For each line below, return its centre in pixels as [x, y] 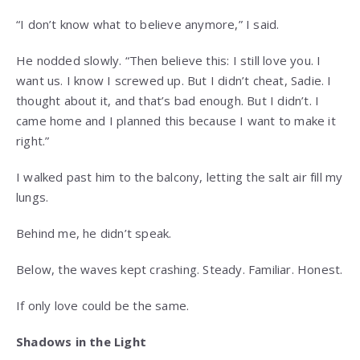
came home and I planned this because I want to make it [176, 121]
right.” [33, 141]
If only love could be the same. [103, 306]
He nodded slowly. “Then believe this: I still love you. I [169, 61]
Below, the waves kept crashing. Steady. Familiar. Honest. [180, 270]
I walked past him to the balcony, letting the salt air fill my [180, 177]
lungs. [33, 197]
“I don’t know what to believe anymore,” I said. [148, 25]
